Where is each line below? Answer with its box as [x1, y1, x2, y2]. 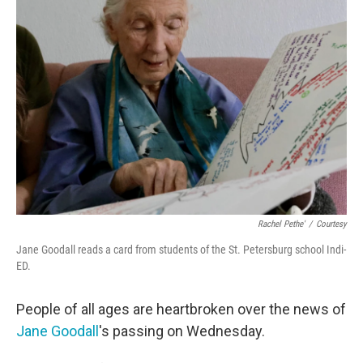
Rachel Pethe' [258, 218, 305, 229]
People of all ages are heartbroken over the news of [16, 300, 346, 318]
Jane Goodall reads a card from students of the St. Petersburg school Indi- [16, 242, 346, 256]
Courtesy [316, 218, 347, 229]
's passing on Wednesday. [99, 322, 265, 340]
